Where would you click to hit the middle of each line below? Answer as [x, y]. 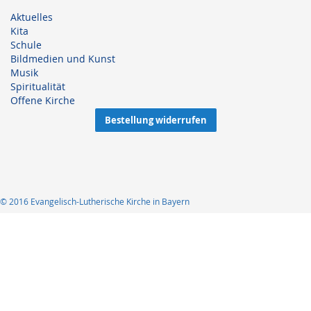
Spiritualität [38, 86]
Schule [26, 45]
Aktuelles [32, 17]
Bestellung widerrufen [155, 120]
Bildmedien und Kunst [63, 59]
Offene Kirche [43, 100]
